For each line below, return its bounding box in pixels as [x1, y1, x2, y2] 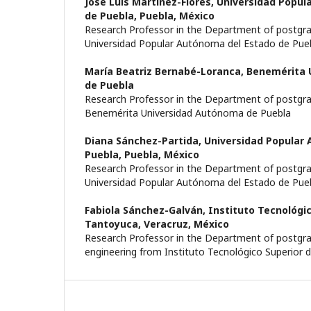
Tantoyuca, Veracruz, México [85, 217, 229, 230]
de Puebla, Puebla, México [85, 8, 215, 22]
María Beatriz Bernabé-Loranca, [85, 64, 246, 78]
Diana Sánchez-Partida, [85, 133, 204, 147]
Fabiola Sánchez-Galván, [85, 203, 208, 217]
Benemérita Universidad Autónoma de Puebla [85, 106, 291, 119]
